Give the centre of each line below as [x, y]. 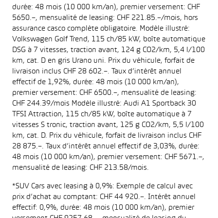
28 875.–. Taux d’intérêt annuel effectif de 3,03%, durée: [106, 146]
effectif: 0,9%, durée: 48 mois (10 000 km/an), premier [103, 208]
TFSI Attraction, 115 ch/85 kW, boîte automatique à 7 [102, 114]
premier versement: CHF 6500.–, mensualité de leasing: [104, 93]
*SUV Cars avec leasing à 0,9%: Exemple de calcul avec [102, 186]
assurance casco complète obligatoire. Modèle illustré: [101, 29]
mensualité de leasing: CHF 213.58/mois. [81, 168]
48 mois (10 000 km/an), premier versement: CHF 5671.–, [108, 157]
